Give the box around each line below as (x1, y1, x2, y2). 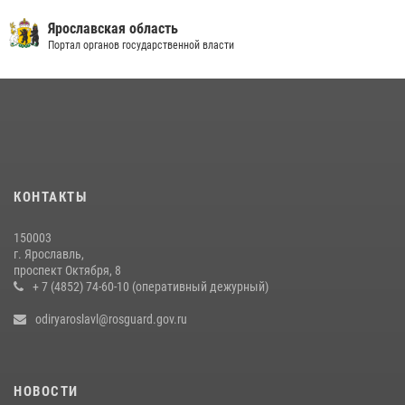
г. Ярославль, (14, 247, 84, 261)
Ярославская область (48, 20, 178, 37)
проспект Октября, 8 (14, 263, 121, 278)
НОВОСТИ (14, 383, 79, 400)
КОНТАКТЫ (14, 189, 87, 205)
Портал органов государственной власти (48, 39, 234, 52)
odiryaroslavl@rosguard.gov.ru (35, 312, 187, 326)
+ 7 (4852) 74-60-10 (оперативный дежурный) (33, 279, 268, 294)
